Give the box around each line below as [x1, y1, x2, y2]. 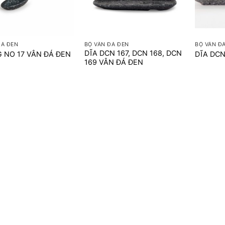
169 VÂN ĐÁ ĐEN [84, 58, 143, 67]
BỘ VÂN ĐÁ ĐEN [84, 41, 129, 48]
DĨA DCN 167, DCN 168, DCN [84, 49, 182, 58]
